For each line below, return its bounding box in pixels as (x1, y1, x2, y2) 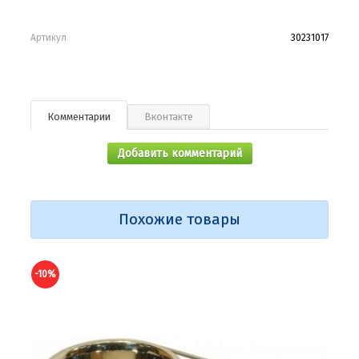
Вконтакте (144, 110, 193, 123)
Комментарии (47, 110, 111, 123)
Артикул (30, 31, 67, 43)
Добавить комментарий (117, 146, 242, 160)
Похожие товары (119, 210, 240, 229)
